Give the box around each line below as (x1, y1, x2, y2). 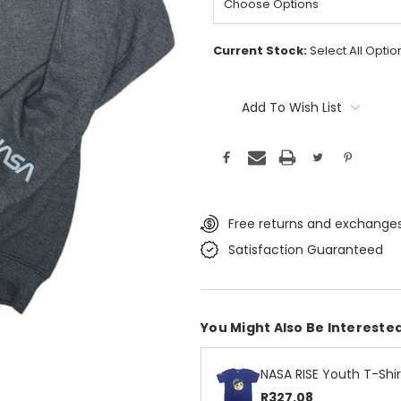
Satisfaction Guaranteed (227, 240, 383, 259)
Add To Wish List (241, 98, 342, 116)
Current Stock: (213, 42, 310, 60)
